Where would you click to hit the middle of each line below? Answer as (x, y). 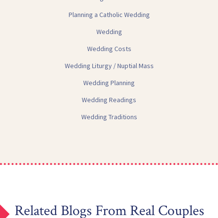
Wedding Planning (109, 83)
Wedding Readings (109, 100)
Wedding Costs (109, 49)
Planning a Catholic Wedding (109, 15)
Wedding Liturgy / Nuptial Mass (109, 66)
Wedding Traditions (109, 117)
